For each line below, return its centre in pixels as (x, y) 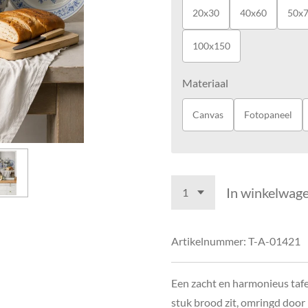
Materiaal (205, 82)
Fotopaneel (268, 115)
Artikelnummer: (209, 241)
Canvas (208, 115)
